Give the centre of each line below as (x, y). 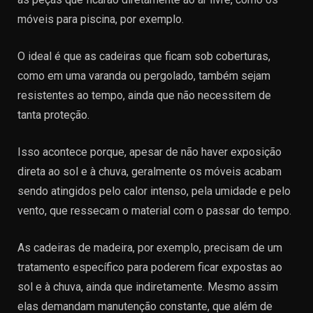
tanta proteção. (53, 115)
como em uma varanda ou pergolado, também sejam (144, 76)
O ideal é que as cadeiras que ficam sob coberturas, (144, 56)
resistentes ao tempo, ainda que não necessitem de (144, 95)
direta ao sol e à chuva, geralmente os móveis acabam (150, 172)
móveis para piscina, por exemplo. (101, 19)
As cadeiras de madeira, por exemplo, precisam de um (150, 248)
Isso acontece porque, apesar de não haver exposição (150, 152)
